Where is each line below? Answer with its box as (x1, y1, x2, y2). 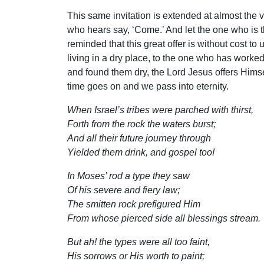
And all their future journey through (67, 133, 211, 143)
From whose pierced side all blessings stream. (67, 213, 260, 223)
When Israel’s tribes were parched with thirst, (67, 104, 253, 115)
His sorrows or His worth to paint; (67, 250, 204, 261)
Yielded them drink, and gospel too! (67, 147, 214, 157)
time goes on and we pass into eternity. (67, 81, 229, 91)
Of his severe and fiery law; (67, 184, 180, 195)
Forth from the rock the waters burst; (67, 118, 216, 129)
